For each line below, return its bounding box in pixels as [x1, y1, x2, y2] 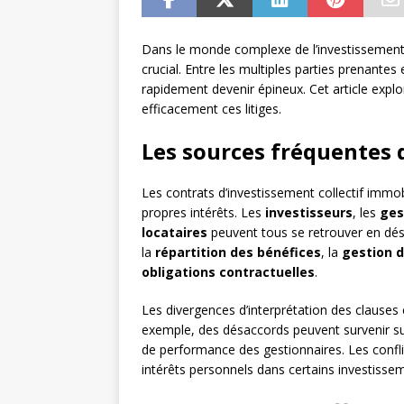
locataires [142, 224, 207, 242]
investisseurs [265, 204, 353, 222]
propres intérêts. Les [142, 204, 265, 222]
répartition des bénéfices [155, 243, 321, 262]
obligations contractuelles [142, 263, 315, 281]
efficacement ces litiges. [142, 100, 281, 118]
